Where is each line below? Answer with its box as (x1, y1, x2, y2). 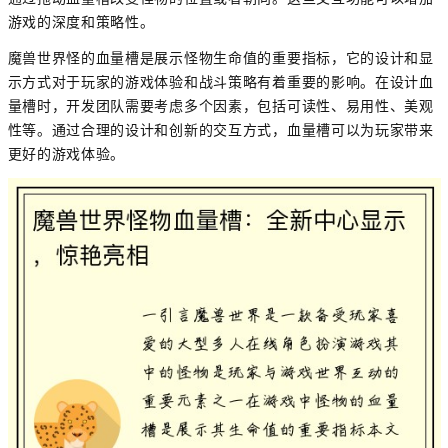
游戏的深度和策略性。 (7, 12, 155, 33)
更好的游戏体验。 (7, 144, 126, 165)
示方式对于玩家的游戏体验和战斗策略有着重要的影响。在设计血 (7, 72, 434, 93)
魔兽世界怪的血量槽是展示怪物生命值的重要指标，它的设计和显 (7, 48, 434, 69)
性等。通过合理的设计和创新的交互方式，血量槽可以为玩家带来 (7, 120, 434, 141)
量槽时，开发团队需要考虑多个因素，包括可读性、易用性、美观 (7, 96, 434, 117)
